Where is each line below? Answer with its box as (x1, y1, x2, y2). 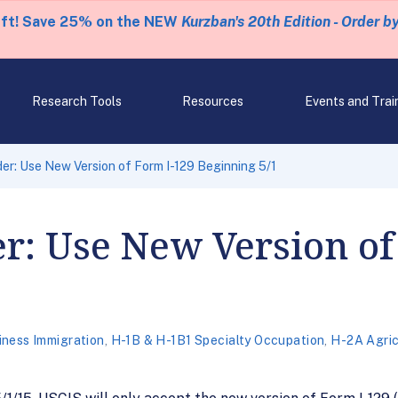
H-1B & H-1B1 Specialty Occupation (110, 333, 325, 347)
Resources (182, 94, 244, 108)
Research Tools (31, 94, 122, 108)
